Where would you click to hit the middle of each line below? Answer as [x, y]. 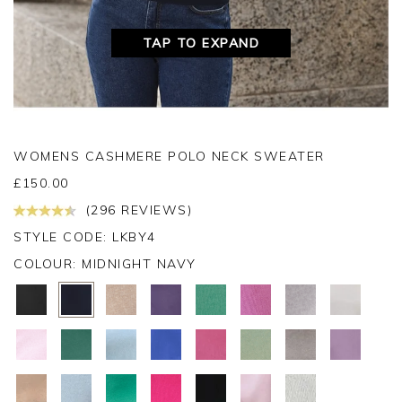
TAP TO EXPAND [201, 44]
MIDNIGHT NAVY [139, 264]
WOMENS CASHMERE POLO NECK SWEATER [169, 157]
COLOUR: [48, 264]
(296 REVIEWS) [136, 210]
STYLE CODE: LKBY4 [85, 237]
